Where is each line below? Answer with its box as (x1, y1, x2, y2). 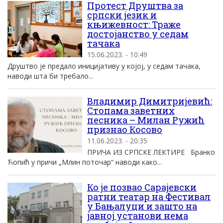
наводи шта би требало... (7, 71, 93, 81)
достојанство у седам (87, 28, 189, 40)
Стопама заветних (87, 105, 175, 116)
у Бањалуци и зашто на (87, 200, 197, 212)
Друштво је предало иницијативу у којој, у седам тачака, (7, 61, 201, 71)
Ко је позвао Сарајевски (87, 181, 197, 193)
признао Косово (87, 123, 162, 135)
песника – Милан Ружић (87, 114, 205, 126)
